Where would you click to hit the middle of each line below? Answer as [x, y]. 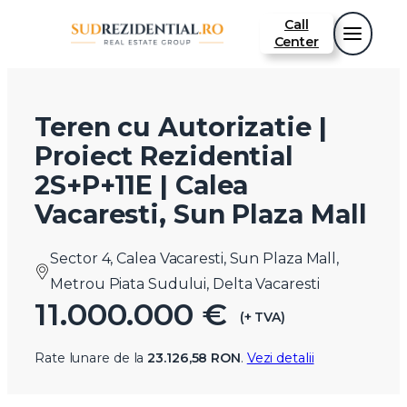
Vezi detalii [280, 358]
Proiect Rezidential [164, 156]
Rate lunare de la [91, 358]
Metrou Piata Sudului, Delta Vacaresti [185, 284]
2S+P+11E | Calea [142, 185]
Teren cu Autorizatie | [181, 127]
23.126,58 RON [194, 358]
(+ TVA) [261, 317]
